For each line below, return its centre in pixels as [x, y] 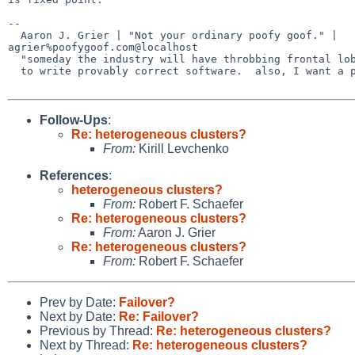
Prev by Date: [79, 302]
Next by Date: [79, 316]
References [74, 175]
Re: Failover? [159, 316]
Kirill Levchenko [182, 148]
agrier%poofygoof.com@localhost [103, 47]
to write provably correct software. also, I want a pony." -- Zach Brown [14, 71]
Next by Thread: [86, 345]
